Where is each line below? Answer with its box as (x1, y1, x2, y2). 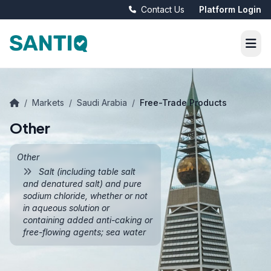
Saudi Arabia (77, 97, 127, 108)
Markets (32, 97, 64, 108)
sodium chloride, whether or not (23, 191, 148, 201)
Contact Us (141, 4, 184, 15)
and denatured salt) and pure (23, 178, 142, 189)
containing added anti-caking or (23, 215, 152, 225)
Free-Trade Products (140, 97, 227, 108)
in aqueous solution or (23, 203, 109, 213)
